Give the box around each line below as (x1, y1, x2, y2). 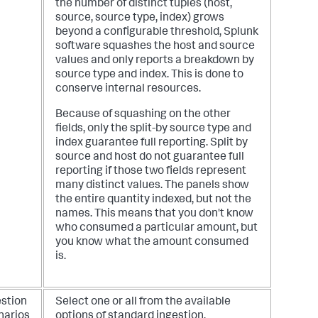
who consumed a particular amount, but (55, 222, 258, 234)
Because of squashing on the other (55, 109, 231, 121)
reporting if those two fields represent (55, 165, 246, 177)
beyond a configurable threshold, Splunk (55, 26, 258, 38)
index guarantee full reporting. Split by (55, 137, 248, 149)
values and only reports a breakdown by (55, 55, 254, 67)
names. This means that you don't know (55, 208, 253, 220)
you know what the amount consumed (55, 236, 248, 248)
